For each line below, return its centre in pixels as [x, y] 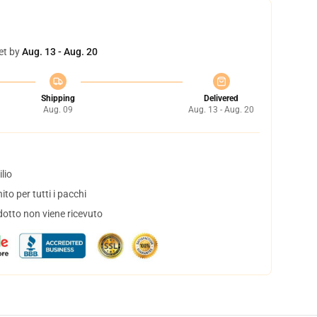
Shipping [58, 98]
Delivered [221, 98]
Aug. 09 [58, 110]
